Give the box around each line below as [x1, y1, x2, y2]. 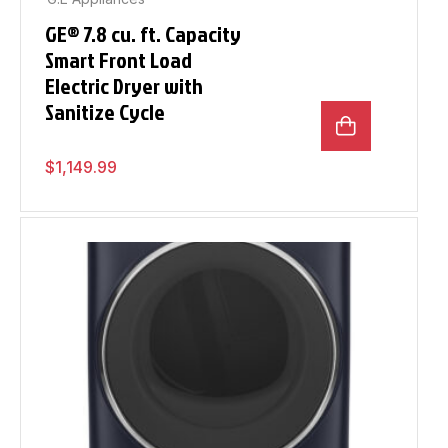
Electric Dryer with [45, 69, 203, 101]
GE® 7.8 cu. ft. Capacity [45, 17, 241, 49]
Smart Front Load [45, 43, 192, 75]
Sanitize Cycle [45, 95, 165, 127]
